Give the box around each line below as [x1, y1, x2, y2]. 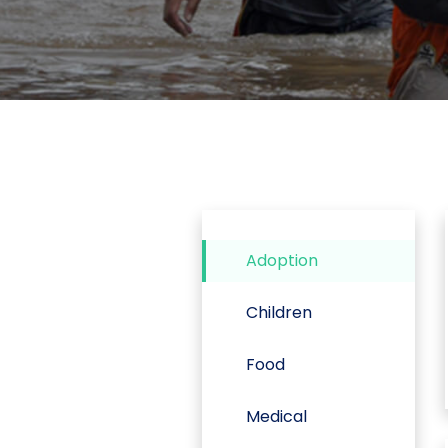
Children [246, 301, 313, 324]
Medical [246, 405, 308, 428]
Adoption [246, 249, 319, 272]
